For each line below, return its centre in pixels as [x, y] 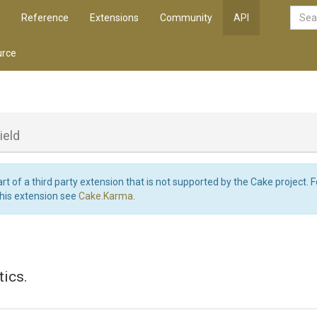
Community [186, 18]
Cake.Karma [106, 196]
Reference [45, 18]
